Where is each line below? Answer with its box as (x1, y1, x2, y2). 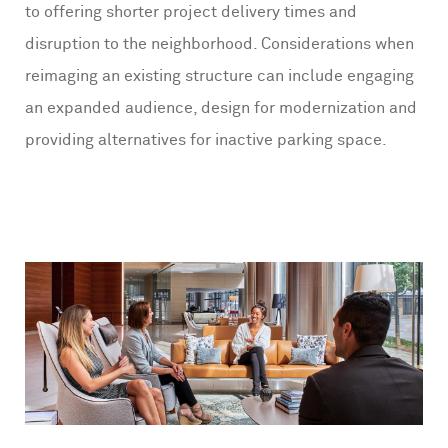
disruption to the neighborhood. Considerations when (25, 36, 414, 54)
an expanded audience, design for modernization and (25, 100, 417, 118)
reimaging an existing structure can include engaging (25, 68, 414, 86)
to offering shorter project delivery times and (25, 4, 357, 22)
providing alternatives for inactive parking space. (25, 132, 387, 150)
